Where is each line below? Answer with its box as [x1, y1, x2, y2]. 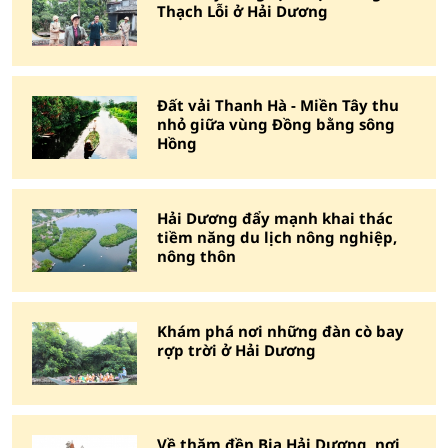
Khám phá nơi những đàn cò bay [157, 321, 404, 341]
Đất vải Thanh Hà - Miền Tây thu [157, 95, 399, 115]
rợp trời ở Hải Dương [157, 340, 316, 360]
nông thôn [157, 246, 236, 266]
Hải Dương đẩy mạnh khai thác [157, 208, 393, 228]
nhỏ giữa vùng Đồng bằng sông [157, 114, 395, 134]
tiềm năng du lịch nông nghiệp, [157, 227, 397, 247]
